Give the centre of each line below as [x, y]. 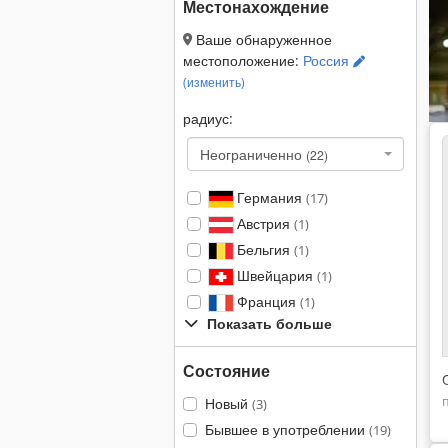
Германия [269, 197]
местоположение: [243, 60]
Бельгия [263, 249]
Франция [266, 301]
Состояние [226, 371]
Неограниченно [253, 154]
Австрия [263, 223]
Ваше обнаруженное [262, 39]
